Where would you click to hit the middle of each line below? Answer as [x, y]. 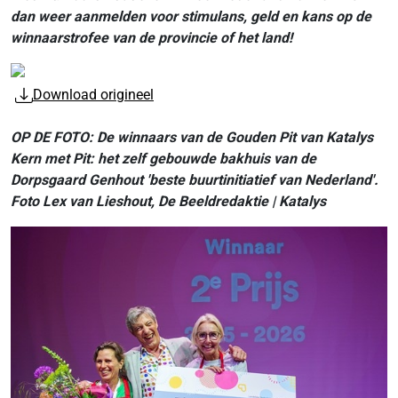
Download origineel [93, 95]
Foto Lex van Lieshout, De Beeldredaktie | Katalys [168, 201]
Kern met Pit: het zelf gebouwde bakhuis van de [163, 159]
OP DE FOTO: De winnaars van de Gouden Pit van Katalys [192, 137]
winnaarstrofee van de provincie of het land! [151, 38]
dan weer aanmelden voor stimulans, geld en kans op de [191, 16]
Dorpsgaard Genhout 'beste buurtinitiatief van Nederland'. [195, 180]
